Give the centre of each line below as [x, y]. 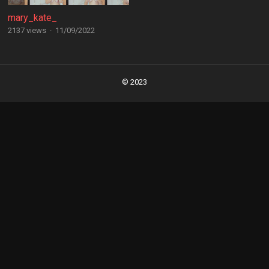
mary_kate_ [32, 18]
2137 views [27, 30]
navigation [28, 82]
